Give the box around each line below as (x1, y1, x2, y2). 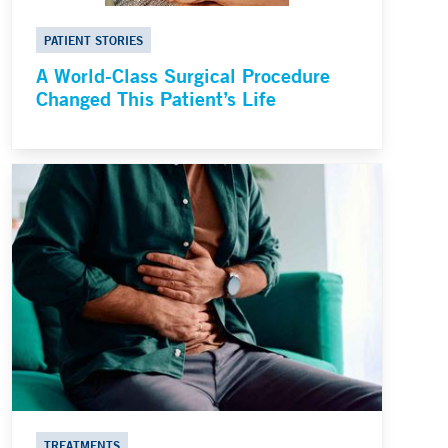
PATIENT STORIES (44, 32, 143, 49)
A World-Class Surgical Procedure (36, 63, 330, 89)
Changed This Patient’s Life (36, 86, 276, 112)
